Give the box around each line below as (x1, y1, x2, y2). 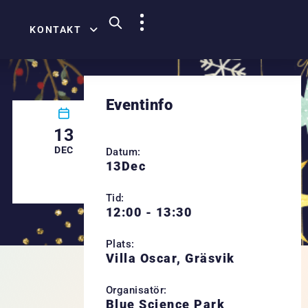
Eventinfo (105, 96, 173, 113)
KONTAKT (30, 24, 82, 35)
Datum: (105, 145, 141, 158)
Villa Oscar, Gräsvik (105, 251, 235, 265)
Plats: (105, 237, 135, 250)
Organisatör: (105, 283, 167, 296)
